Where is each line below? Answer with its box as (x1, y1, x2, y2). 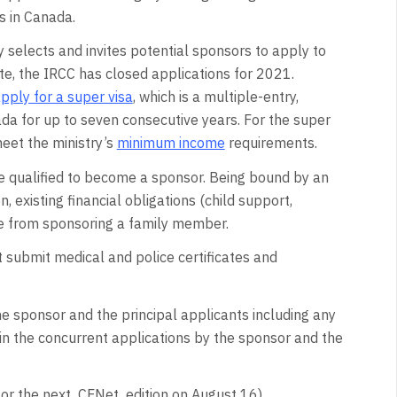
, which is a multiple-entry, (132, 88, 299, 106)
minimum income (116, 134, 225, 152)
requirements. (224, 134, 317, 152)
